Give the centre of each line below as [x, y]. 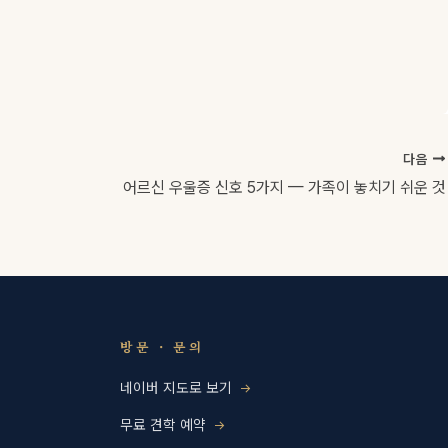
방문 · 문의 [162, 346]
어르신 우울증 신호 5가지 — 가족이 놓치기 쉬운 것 [284, 187]
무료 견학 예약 [163, 424]
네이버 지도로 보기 [176, 387]
